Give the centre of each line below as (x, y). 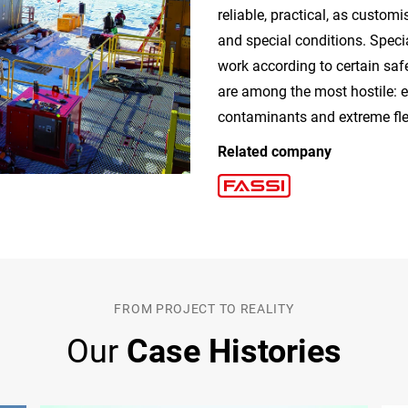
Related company (275, 152)
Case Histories (234, 352)
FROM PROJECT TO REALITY (204, 309)
